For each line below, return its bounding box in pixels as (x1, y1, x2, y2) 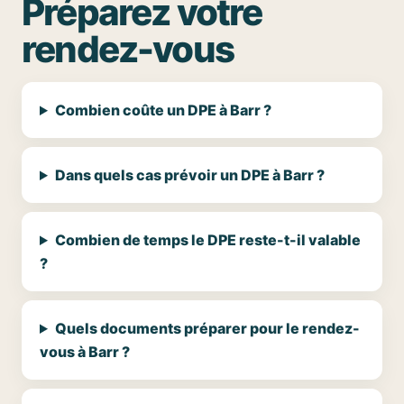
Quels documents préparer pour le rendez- (54, 319, 360, 337)
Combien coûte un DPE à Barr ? (54, 101, 271, 119)
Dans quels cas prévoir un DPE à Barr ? (54, 166, 325, 184)
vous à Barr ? (40, 343, 130, 361)
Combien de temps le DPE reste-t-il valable (54, 231, 361, 249)
